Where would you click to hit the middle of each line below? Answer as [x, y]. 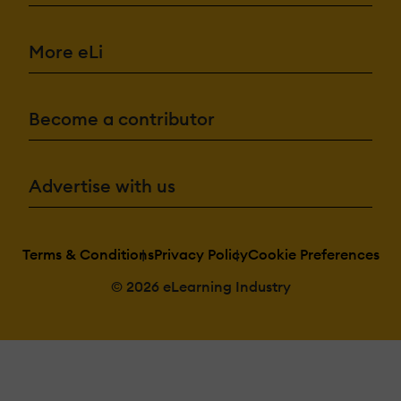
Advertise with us [102, 185]
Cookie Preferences [313, 254]
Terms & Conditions [88, 254]
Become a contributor [122, 118]
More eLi [66, 51]
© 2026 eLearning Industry [200, 286]
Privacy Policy [200, 254]
